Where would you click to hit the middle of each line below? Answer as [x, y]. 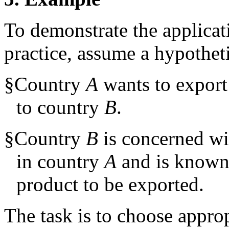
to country [60, 107]
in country [60, 161]
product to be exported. [110, 184]
